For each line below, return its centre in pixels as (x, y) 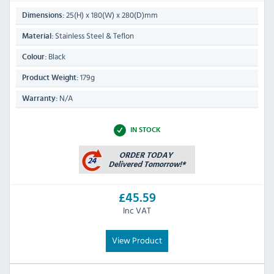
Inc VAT (137, 210)
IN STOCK (145, 130)
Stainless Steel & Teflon (94, 36)
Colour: (34, 57)
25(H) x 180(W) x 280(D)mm (111, 15)
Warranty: (40, 99)
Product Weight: (50, 78)
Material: (38, 37)
